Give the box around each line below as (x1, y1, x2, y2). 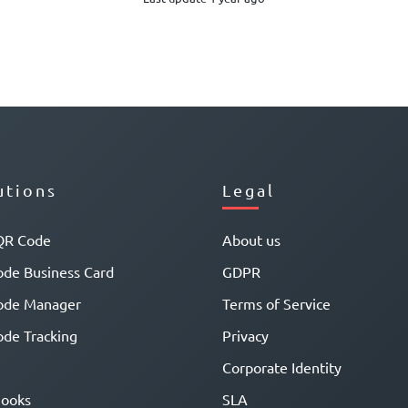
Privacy (222, 326, 269, 345)
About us (222, 230, 280, 250)
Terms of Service (222, 294, 331, 313)
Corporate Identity (222, 358, 342, 377)
